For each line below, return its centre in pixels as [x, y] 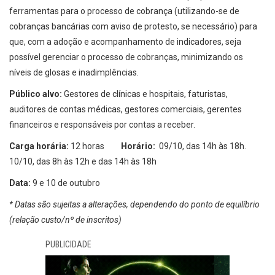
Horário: [139, 146]
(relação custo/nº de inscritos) [65, 220]
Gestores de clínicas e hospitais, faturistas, [145, 94]
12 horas [96, 146]
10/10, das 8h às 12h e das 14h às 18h [83, 162]
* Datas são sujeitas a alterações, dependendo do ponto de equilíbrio [134, 205]
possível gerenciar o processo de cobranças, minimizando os [126, 57]
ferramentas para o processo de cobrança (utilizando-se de [124, 11]
